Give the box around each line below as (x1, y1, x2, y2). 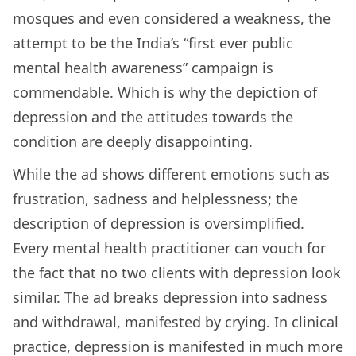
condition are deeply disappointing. (13, 132, 253, 152)
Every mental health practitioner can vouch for (13, 238, 326, 258)
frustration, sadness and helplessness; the (13, 189, 298, 209)
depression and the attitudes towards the (13, 107, 293, 127)
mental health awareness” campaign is (13, 58, 273, 78)
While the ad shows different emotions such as (13, 164, 330, 184)
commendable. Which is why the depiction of (13, 83, 317, 103)
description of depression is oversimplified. (13, 214, 304, 234)
